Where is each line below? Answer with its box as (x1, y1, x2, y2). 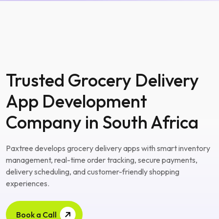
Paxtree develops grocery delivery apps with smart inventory (6, 143, 210, 153)
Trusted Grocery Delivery (6, 69, 199, 91)
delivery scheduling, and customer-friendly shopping (6, 167, 179, 176)
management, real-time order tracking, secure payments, (6, 155, 197, 165)
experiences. (6, 178, 49, 188)
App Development (6, 90, 147, 112)
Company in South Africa (6, 111, 198, 133)
